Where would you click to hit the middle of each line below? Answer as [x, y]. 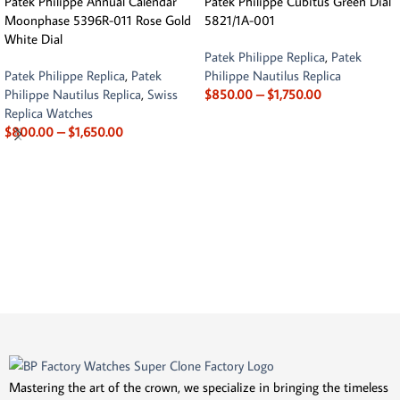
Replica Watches [49, 113]
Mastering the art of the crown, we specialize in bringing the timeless [199, 387]
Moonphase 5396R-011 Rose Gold [98, 21]
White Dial [33, 39]
